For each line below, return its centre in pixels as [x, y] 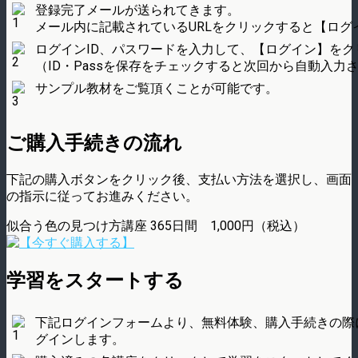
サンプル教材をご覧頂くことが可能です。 [157, 88]
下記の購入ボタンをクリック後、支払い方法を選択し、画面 [179, 179]
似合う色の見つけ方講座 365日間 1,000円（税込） [156, 225]
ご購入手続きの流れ [94, 143]
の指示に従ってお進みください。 [102, 196]
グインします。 [80, 339]
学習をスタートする [95, 280]
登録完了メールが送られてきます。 [137, 10]
